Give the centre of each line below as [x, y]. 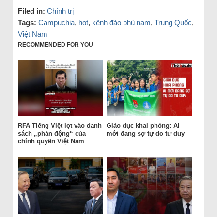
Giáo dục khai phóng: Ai [143, 126]
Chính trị [60, 11]
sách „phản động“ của [52, 134]
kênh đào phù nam [121, 22]
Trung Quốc [173, 22]
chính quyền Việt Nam [51, 141]
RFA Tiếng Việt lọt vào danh [60, 126]
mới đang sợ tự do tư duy [145, 134]
